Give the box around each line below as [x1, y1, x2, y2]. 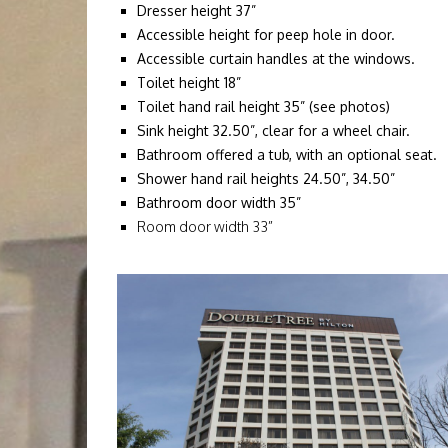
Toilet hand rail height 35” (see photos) [137, 98, 390, 115]
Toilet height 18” [137, 74, 241, 91]
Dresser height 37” [137, 2, 256, 19]
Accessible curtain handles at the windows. [137, 50, 415, 67]
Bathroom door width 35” [137, 194, 301, 211]
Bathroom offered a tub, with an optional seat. [137, 146, 437, 163]
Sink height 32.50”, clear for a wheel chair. [137, 122, 410, 139]
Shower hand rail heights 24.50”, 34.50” [137, 170, 395, 187]
